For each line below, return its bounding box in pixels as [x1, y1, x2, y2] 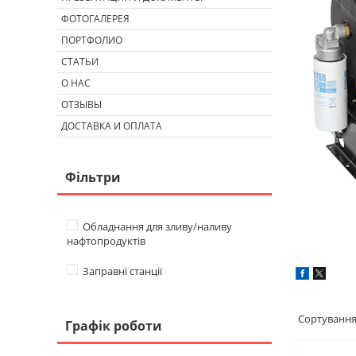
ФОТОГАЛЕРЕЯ [61, 11, 130, 25]
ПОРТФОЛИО [61, 33, 122, 47]
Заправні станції [83, 263, 162, 278]
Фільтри [65, 168, 121, 186]
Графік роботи [65, 316, 162, 335]
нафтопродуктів [67, 233, 145, 248]
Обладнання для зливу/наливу [83, 219, 232, 234]
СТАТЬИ [61, 54, 99, 68]
